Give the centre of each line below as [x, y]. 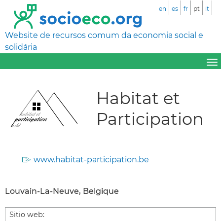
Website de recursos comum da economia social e [104, 35]
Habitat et [138, 98]
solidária [21, 47]
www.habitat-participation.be [91, 159]
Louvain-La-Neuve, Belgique [62, 191]
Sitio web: [27, 214]
